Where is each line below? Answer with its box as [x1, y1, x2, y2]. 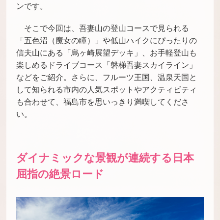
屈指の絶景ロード [16, 167, 105, 180]
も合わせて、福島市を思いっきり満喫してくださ [16, 97, 190, 106]
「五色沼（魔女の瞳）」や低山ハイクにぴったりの [16, 36, 197, 45]
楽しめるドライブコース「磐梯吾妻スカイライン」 [16, 60, 197, 69]
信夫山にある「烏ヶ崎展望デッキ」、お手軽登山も [16, 48, 197, 57]
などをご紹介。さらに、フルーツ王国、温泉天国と [16, 73, 197, 82]
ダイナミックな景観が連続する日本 [16, 151, 194, 164]
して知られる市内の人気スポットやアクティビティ [16, 85, 197, 94]
